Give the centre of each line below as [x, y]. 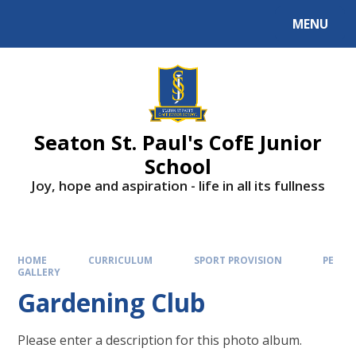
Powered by [49, 27]
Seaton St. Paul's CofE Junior [178, 142]
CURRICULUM [120, 259]
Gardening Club [112, 303]
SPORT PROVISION [238, 259]
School [178, 166]
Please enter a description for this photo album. [160, 341]
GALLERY [39, 271]
